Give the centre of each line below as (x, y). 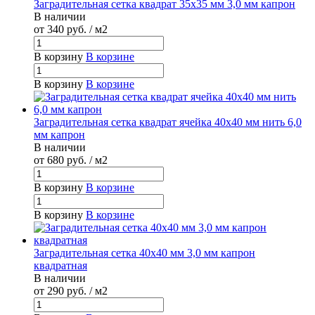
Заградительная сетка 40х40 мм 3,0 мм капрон (144, 253)
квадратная (60, 266)
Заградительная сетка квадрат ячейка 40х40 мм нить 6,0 (168, 122)
